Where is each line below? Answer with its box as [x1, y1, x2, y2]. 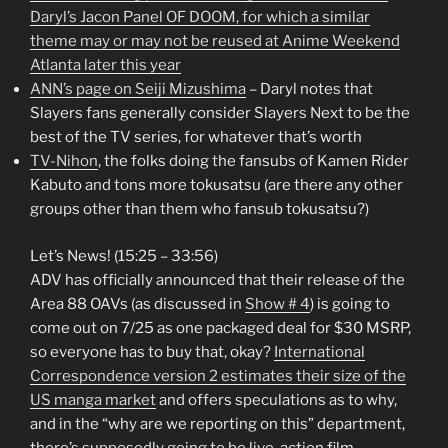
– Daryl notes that [246, 80, 373, 99]
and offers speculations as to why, [156, 390, 397, 409]
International [274, 342, 365, 361]
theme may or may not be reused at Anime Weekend [30, 32, 400, 51]
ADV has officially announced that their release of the [30, 270, 405, 289]
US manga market [30, 390, 156, 409]
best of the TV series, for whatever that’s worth [30, 128, 362, 147]
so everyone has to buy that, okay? [30, 342, 274, 361]
